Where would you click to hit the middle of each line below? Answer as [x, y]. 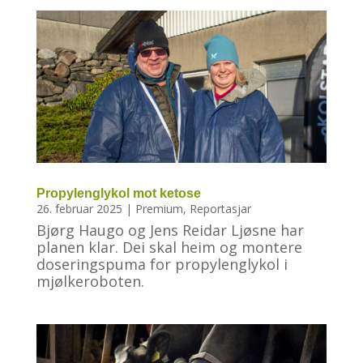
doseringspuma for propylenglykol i [162, 265]
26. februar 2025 [79, 209]
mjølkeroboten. [90, 282]
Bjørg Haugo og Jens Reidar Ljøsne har [170, 231]
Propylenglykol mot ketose [118, 194]
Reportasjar [220, 209]
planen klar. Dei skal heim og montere [169, 248]
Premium [159, 209]
